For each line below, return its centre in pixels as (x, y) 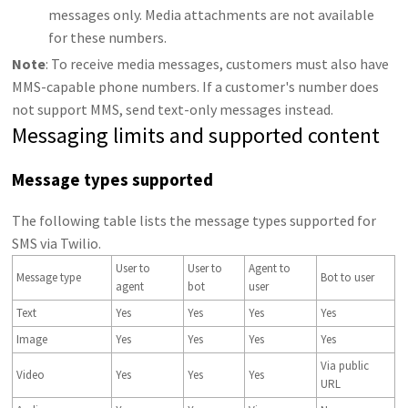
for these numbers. (108, 38)
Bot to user (348, 278)
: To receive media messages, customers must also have (218, 64)
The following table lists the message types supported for (194, 221)
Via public (345, 366)
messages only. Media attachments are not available (212, 15)
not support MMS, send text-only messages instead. (173, 110)
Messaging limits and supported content (196, 136)
